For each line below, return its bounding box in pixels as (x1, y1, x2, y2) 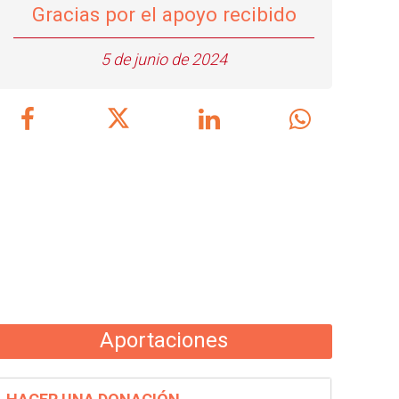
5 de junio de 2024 (101, 50, 227, 69)
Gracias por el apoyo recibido (31, 3, 297, 26)
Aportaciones (100, 328, 228, 353)
